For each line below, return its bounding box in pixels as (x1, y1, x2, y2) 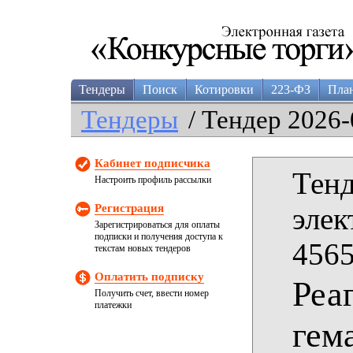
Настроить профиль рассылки (95, 174, 211, 185)
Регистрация (95, 202, 164, 214)
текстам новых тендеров (95, 243, 191, 254)
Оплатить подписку (95, 270, 204, 283)
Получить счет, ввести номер (95, 288, 209, 299)
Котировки (195, 83, 254, 96)
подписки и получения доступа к (95, 231, 223, 242)
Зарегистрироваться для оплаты (95, 219, 220, 230)
